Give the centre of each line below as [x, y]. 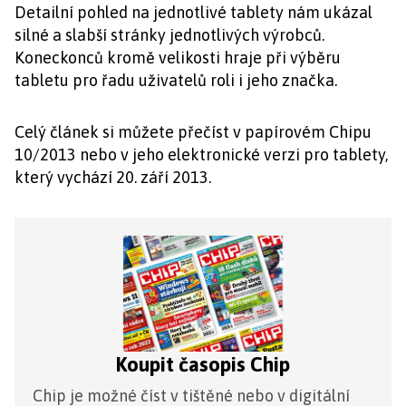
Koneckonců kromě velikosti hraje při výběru [178, 58]
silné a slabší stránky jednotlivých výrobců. [169, 35]
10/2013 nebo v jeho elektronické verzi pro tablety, [201, 155]
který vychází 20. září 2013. [113, 177]
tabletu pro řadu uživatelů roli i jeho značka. [176, 80]
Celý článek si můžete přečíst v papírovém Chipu [193, 132]
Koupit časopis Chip [203, 364]
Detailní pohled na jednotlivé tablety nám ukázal [193, 12]
